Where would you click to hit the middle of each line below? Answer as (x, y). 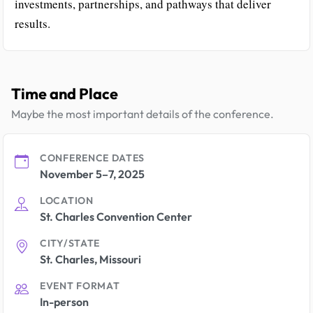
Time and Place (65, 94)
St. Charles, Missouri (90, 259)
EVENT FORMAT (80, 286)
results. (32, 23)
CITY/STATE (70, 243)
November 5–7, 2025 (92, 174)
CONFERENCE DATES (93, 158)
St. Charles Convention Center (116, 217)
